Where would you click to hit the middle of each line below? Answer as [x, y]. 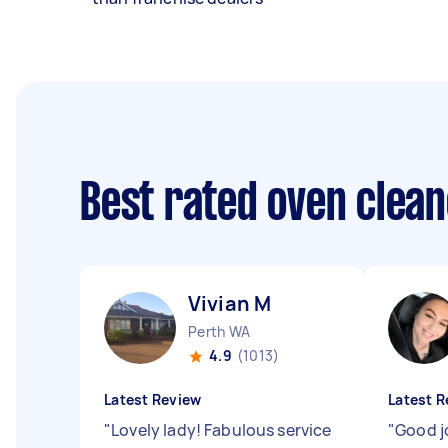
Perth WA [219, 331]
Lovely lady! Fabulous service [221, 430]
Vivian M [230, 303]
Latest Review [153, 399]
